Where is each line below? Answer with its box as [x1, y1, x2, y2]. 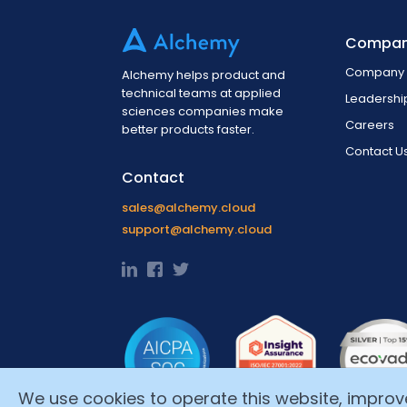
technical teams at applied [122, 84, 282, 103]
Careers [345, 116, 395, 134]
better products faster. [122, 121, 255, 139]
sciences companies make [122, 103, 284, 121]
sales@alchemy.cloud [122, 199, 256, 217]
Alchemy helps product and [122, 66, 286, 84]
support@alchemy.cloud [122, 221, 273, 239]
